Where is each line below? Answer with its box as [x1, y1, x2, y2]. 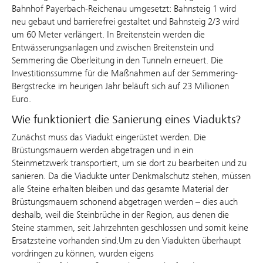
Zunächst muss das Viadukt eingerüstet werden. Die [12, 131, 206, 143]
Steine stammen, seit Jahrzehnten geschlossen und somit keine [12, 222, 248, 234]
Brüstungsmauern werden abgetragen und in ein [12, 144, 193, 156]
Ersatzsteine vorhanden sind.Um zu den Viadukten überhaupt [12, 235, 241, 247]
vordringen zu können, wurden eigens [12, 248, 154, 259]
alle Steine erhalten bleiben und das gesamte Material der [12, 183, 228, 195]
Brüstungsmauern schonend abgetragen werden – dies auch [12, 196, 238, 208]
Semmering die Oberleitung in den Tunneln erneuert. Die [12, 55, 223, 66]
